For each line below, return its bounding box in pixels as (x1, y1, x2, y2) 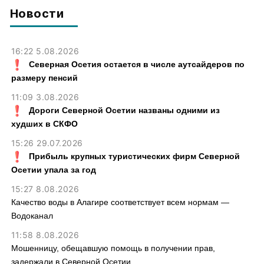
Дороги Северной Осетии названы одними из (28, 105, 220, 115)
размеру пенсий (11, 73, 78, 82)
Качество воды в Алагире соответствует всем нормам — (11, 197, 229, 207)
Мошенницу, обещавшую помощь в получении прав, (11, 243, 215, 253)
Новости (9, 6, 64, 21)
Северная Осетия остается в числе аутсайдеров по (28, 60, 245, 69)
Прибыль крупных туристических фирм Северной (28, 151, 240, 161)
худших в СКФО (11, 119, 78, 128)
